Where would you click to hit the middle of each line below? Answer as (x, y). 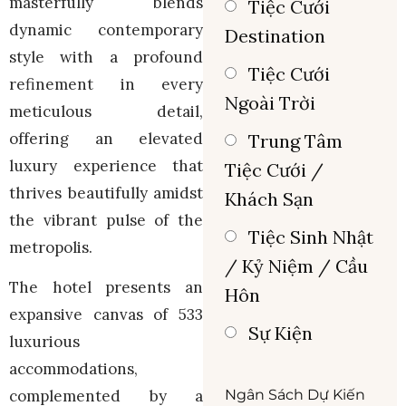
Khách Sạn (269, 199)
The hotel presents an (106, 287)
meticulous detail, (106, 111)
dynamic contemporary (106, 29)
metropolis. (51, 247)
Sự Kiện (280, 333)
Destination (275, 36)
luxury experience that (106, 165)
